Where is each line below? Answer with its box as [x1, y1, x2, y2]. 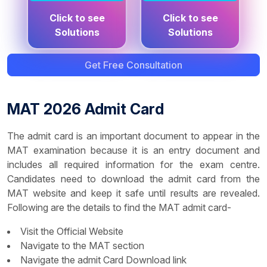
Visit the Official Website [20, 225, 123, 238]
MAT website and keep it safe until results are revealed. [7, 187, 260, 200]
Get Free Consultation [126, 59, 182, 72]
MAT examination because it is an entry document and [7, 144, 260, 157]
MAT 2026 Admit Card [7, 100, 164, 119]
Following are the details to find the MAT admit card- [7, 201, 231, 214]
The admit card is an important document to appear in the [7, 130, 260, 142]
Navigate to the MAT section [20, 240, 144, 252]
